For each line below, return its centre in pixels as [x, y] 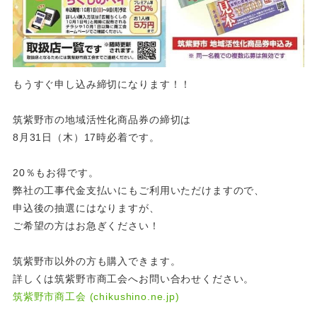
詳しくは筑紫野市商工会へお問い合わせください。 [133, 278]
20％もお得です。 [56, 172]
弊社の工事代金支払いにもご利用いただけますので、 [139, 190]
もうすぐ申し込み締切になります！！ [102, 84]
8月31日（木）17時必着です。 [86, 137]
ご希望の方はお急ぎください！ [86, 225]
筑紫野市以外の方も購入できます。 [97, 261]
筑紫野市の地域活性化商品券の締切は [102, 119]
